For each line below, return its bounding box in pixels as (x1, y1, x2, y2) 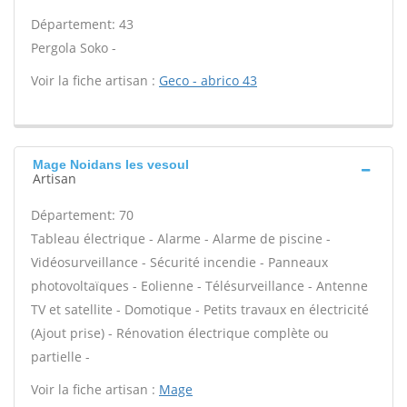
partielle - (31, 348, 90, 365)
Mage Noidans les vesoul (33, 157, 189, 172)
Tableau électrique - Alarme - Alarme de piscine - (31, 230, 331, 247)
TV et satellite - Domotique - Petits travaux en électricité (31, 301, 369, 318)
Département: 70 (31, 206, 134, 223)
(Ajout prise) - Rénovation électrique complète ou (31, 324, 329, 342)
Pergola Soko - (31, 39, 116, 56)
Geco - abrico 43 (159, 72, 257, 89)
